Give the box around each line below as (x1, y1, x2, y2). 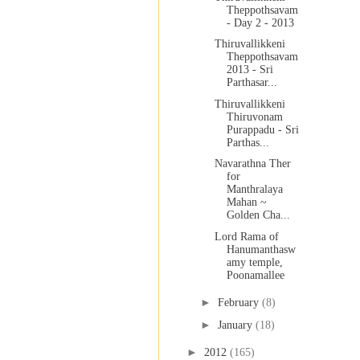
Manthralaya (226, 183, 283, 196)
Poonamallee (226, 268, 284, 281)
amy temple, (226, 256, 283, 268)
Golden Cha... (226, 209, 290, 222)
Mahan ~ (226, 196, 267, 209)
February (217, 297, 262, 309)
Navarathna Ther (214, 157, 291, 170)
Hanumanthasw (226, 243, 296, 256)
